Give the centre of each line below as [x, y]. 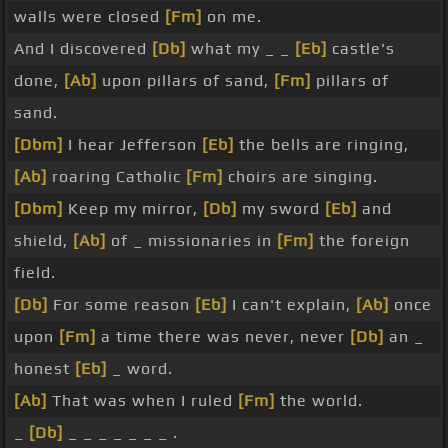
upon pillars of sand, [185, 81]
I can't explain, [291, 305]
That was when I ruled [142, 401]
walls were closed [89, 17]
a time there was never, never [223, 337]
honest [44, 369]
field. [35, 273]
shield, [43, 241]
